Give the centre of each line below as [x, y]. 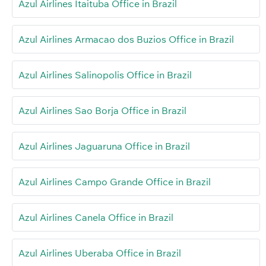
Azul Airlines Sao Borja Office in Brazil [102, 110]
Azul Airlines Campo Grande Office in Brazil [115, 181]
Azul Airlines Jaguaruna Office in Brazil [104, 146]
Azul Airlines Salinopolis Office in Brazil [105, 75]
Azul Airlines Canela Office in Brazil [96, 217]
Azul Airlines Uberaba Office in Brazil [100, 253]
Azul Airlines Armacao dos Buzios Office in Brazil [126, 39]
